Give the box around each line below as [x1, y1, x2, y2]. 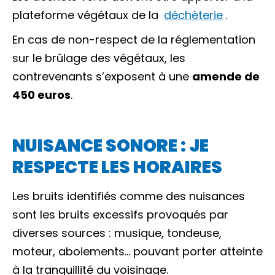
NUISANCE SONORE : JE [12, 134, 209, 158]
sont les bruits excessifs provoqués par [12, 207, 228, 222]
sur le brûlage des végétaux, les [12, 50, 185, 66]
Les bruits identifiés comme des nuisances [12, 188, 245, 204]
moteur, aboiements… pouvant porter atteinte [12, 244, 263, 259]
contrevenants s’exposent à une [12, 69, 192, 84]
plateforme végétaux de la [12, 7, 161, 23]
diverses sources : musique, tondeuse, [12, 225, 222, 241]
